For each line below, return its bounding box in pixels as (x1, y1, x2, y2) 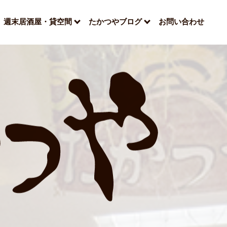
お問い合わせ (158, 17, 204, 26)
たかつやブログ (88, 17, 142, 26)
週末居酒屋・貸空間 (3, 17, 72, 26)
